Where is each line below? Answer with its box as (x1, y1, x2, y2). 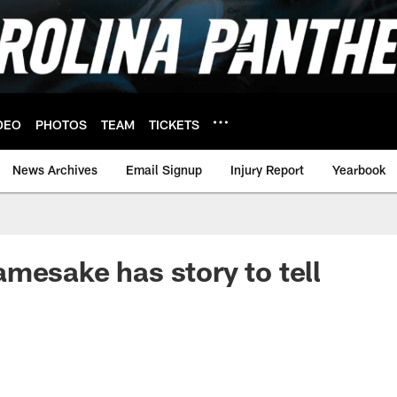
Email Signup (126, 162, 202, 177)
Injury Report (230, 162, 304, 177)
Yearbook (332, 162, 385, 177)
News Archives (12, 162, 97, 177)
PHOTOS (35, 116, 87, 132)
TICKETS (149, 116, 199, 132)
